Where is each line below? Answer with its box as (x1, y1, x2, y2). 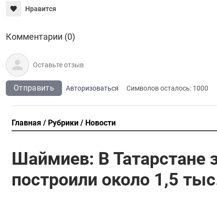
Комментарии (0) (6, 31, 75, 42)
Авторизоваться (65, 84, 119, 92)
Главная (12, 118, 41, 127)
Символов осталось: (126, 84, 193, 92)
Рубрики (48, 118, 78, 127)
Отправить (14, 83, 54, 93)
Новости (85, 118, 116, 127)
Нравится (25, 4, 56, 13)
